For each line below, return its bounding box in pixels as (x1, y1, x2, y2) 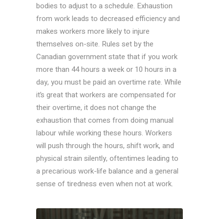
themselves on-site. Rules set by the (36, 39, 153, 50)
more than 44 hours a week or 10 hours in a (36, 64, 176, 75)
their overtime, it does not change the (36, 102, 156, 113)
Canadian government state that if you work (36, 51, 177, 63)
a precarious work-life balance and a (36, 166, 155, 177)
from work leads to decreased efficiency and (36, 13, 180, 24)
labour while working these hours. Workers (36, 128, 172, 139)
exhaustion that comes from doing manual (36, 115, 174, 126)
